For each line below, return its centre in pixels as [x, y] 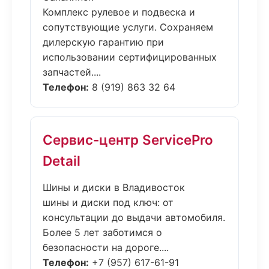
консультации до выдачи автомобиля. [134, 217]
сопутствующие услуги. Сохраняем [128, 27]
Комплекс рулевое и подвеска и [119, 12]
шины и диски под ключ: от [108, 202]
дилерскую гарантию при [103, 42]
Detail [62, 161]
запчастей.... [72, 72]
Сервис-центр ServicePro [128, 140]
